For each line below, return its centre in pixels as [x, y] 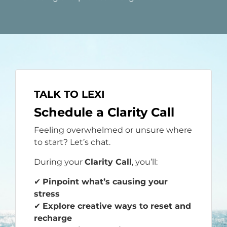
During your [59, 162]
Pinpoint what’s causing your [105, 182]
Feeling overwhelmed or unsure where [113, 130]
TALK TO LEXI [69, 94]
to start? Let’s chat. [72, 142]
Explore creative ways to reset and [117, 206]
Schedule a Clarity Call [104, 112]
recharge [53, 218]
